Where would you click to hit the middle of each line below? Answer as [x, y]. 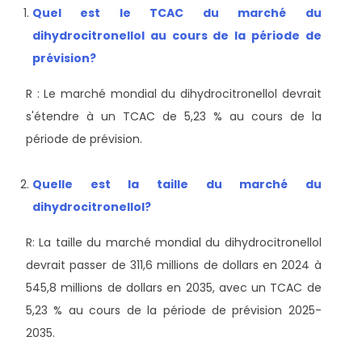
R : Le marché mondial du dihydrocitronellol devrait [174, 93]
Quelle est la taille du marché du [177, 184]
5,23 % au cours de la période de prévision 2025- [174, 310]
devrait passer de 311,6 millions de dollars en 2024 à [174, 265]
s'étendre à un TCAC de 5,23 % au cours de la [174, 116]
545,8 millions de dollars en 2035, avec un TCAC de [174, 287]
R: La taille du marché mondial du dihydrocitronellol [174, 242]
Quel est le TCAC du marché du [177, 13]
